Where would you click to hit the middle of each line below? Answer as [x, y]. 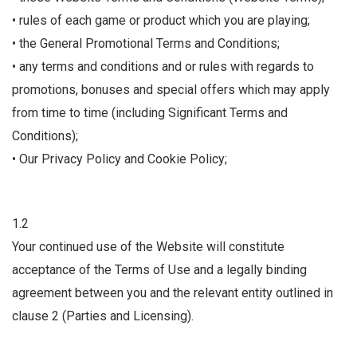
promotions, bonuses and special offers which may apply [171, 90]
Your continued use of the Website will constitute [148, 247]
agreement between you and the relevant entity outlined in [173, 293]
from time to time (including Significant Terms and [150, 113]
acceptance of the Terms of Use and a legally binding [159, 270]
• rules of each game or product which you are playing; [161, 21]
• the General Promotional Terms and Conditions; [146, 44]
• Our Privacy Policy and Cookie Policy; [120, 159]
